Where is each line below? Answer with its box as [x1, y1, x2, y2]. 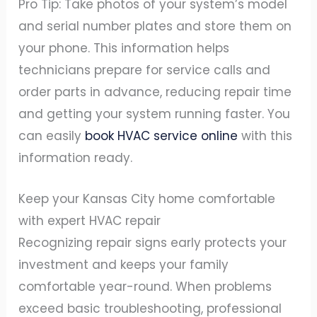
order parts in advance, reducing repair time [18, 83, 292, 100]
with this [238, 127, 293, 144]
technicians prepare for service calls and [18, 61, 271, 79]
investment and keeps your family [18, 256, 229, 273]
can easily [18, 127, 86, 144]
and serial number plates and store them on [18, 17, 292, 35]
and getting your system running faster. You [18, 105, 291, 122]
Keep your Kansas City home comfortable [18, 190, 276, 207]
